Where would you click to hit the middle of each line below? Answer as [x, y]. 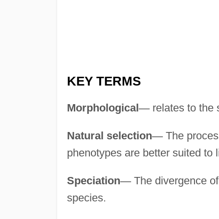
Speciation [93, 180]
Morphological [103, 108]
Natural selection [109, 135]
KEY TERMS [104, 81]
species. [86, 197]
